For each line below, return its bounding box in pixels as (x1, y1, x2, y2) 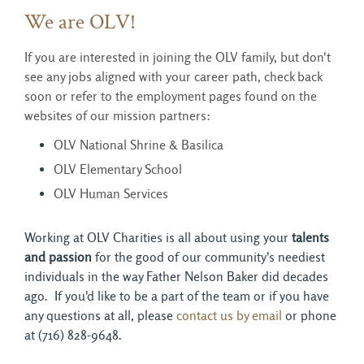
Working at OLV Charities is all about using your (24, 229, 292, 245)
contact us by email (176, 307, 282, 323)
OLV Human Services (54, 185, 168, 201)
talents (292, 229, 329, 245)
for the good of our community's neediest (92, 249, 325, 265)
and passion (24, 249, 92, 265)
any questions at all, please (24, 307, 176, 323)
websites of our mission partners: (24, 107, 210, 123)
